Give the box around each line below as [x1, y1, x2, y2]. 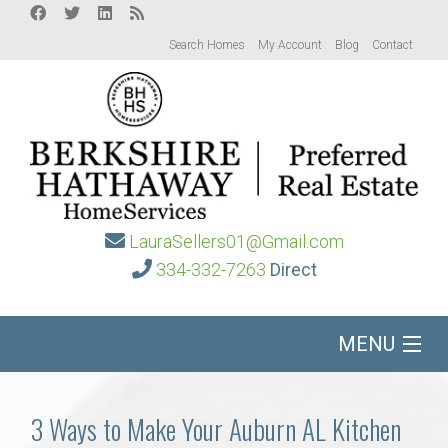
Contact [372, 38, 413, 52]
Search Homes [169, 38, 245, 52]
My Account [258, 38, 322, 52]
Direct [269, 259, 317, 281]
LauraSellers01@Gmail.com [128, 231, 344, 253]
